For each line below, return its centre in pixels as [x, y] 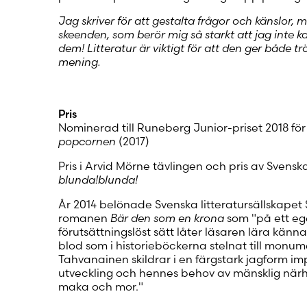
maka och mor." [100, 286]
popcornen [88, 141]
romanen [84, 218]
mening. [79, 61]
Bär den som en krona [168, 218]
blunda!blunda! [98, 179]
